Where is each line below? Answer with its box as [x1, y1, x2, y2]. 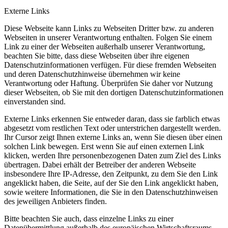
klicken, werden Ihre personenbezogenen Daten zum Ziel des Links [4, 151, 221, 160]
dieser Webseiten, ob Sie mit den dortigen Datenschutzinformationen [4, 88, 223, 97]
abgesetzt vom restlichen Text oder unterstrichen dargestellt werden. [4, 123, 221, 132]
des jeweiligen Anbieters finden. [4, 196, 107, 206]
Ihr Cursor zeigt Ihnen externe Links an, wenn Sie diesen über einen [4, 132, 222, 141]
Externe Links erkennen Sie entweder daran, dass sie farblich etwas [4, 114, 220, 123]
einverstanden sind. [4, 97, 66, 106]
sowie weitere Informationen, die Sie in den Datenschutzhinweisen [4, 187, 218, 196]
